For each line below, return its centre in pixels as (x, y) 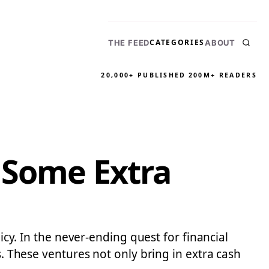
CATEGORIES (177, 42)
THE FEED (129, 42)
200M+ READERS (222, 75)
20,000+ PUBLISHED (144, 75)
